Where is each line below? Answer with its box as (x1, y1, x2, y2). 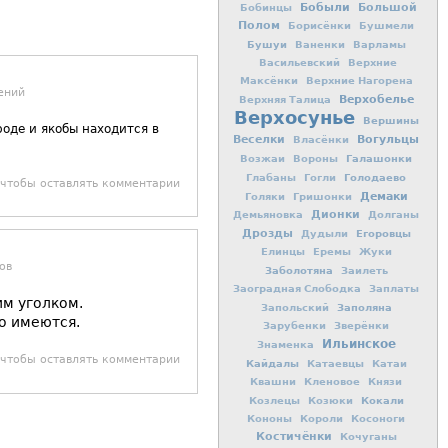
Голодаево (344, 171, 406, 184)
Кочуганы (339, 431, 397, 443)
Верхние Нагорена (305, 75, 413, 87)
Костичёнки (255, 430, 332, 444)
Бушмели (359, 20, 414, 32)
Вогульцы (357, 132, 419, 147)
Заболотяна (264, 264, 333, 277)
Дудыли (300, 228, 348, 240)
